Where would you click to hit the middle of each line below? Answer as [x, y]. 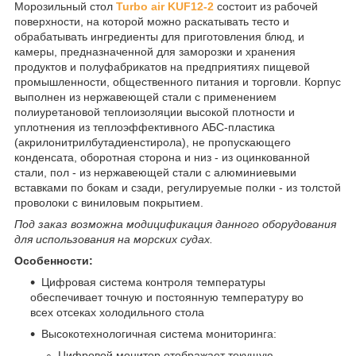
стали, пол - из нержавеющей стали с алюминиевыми [155, 172]
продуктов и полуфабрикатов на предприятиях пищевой [162, 66]
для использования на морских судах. [114, 239]
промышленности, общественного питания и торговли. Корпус [178, 81]
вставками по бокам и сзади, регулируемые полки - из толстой [178, 187]
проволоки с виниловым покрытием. [109, 202]
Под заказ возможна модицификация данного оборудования [175, 224]
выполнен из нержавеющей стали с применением [145, 97]
